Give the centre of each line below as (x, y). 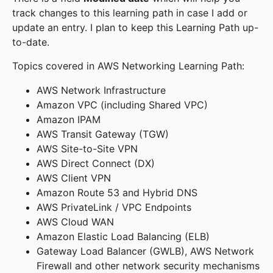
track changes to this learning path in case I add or (130, 13)
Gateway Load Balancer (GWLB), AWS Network (145, 251)
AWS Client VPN (74, 178)
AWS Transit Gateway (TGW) (103, 134)
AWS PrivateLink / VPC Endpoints (114, 207)
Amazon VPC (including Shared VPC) (122, 105)
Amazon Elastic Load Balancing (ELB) (123, 236)
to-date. (31, 42)
